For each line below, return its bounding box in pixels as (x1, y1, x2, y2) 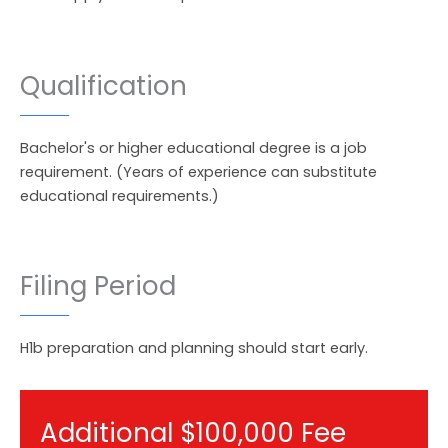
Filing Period (20, 267, 176, 304)
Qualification (20, 67, 187, 104)
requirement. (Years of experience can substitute (20, 161, 377, 182)
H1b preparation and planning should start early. (20, 337, 368, 358)
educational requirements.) (20, 185, 219, 206)
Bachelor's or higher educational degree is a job (20, 137, 367, 158)
